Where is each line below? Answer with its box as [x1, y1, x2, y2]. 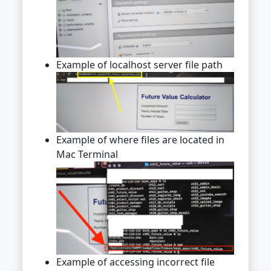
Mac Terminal [56, 148, 118, 162]
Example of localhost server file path [56, 57, 223, 71]
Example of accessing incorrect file [56, 255, 215, 269]
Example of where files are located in [56, 133, 224, 147]
